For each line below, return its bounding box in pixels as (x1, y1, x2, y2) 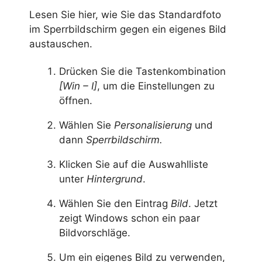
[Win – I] (59, 80, 97, 92)
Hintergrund (87, 173, 143, 185)
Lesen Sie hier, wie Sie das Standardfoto (29, 8, 221, 20)
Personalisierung (114, 119, 192, 131)
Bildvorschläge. (59, 226, 130, 239)
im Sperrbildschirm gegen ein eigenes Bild (29, 23, 226, 35)
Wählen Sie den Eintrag (59, 197, 171, 209)
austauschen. (29, 37, 92, 50)
